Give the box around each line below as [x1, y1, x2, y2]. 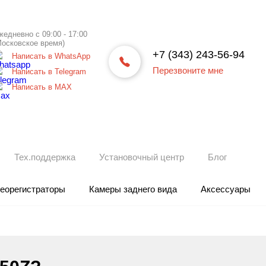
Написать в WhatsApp [12, 52, 90, 61]
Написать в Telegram [12, 67, 86, 76]
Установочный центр [99, 152, 184, 162]
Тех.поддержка [14, 152, 75, 162]
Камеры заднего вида [89, 184, 177, 194]
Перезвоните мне [153, 65, 223, 75]
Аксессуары [201, 184, 251, 194]
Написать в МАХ [12, 83, 72, 91]
